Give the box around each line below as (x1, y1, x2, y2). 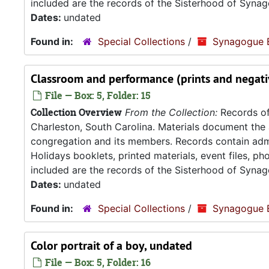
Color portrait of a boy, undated (31, 238, 192, 253)
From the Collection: (125, 106, 217, 118)
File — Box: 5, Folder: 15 (43, 89, 151, 102)
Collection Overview (31, 106, 122, 119)
